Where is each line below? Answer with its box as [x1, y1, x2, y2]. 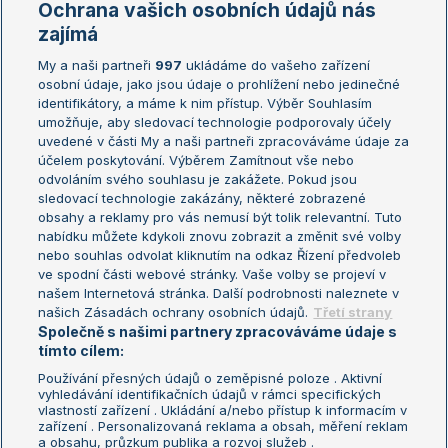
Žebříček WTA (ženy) [15, 87, 127, 102]
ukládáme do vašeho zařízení [182, 57, 371, 73]
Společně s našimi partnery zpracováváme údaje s [38, 323, 398, 340]
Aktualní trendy [15, 227, 128, 247]
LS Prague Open [15, 323, 103, 338]
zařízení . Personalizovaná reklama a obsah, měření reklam [38, 418, 409, 434]
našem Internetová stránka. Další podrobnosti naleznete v [38, 285, 400, 301]
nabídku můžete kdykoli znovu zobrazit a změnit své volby [38, 228, 402, 244]
